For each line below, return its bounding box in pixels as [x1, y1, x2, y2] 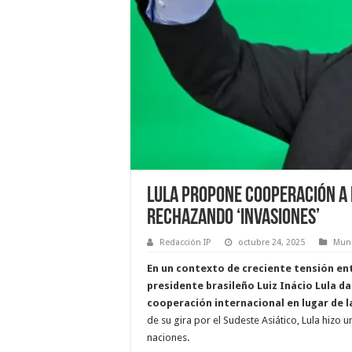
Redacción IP [159, 237, 211, 247]
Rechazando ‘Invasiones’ [147, 207, 320, 229]
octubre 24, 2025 [238, 237, 305, 247]
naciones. [147, 332, 189, 343]
